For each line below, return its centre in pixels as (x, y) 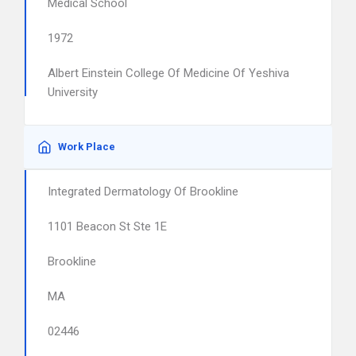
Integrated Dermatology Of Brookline (143, 192)
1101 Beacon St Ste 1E (107, 226)
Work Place (87, 147)
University (73, 92)
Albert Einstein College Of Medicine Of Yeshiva (168, 73)
